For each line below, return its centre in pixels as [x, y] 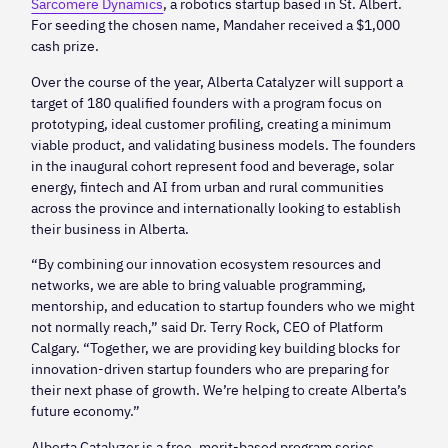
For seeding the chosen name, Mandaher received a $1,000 [216, 25]
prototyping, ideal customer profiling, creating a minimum [211, 123]
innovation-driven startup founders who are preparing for [210, 369]
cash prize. [65, 46]
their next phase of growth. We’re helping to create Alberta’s [219, 390]
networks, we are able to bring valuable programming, [199, 285]
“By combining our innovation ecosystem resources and [206, 264]
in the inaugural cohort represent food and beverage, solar [213, 165]
